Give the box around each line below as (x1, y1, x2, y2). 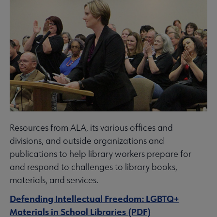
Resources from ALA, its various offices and (10, 122, 173, 134)
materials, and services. (10, 174, 98, 186)
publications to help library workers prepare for (10, 148, 191, 160)
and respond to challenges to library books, (10, 161, 177, 173)
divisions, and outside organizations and (10, 135, 164, 147)
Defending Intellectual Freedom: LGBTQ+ (10, 193, 179, 205)
